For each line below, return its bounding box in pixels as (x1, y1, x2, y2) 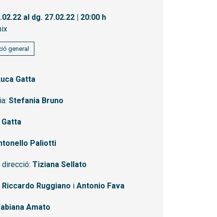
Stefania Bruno (9, 96, 63, 106)
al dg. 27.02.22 (21, 13, 75, 22)
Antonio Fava (77, 181, 124, 191)
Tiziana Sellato (32, 160, 87, 170)
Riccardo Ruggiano (2, 181, 71, 191)
